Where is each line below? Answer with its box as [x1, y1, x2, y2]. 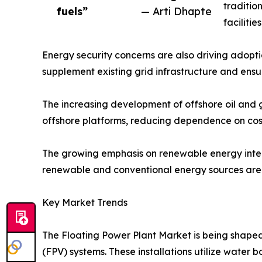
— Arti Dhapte [141, 5, 212, 18]
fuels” [57, 5, 88, 18]
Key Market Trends [42, 196, 127, 209]
